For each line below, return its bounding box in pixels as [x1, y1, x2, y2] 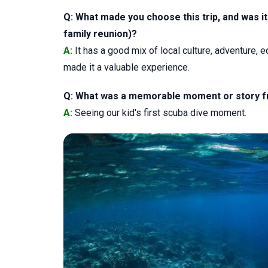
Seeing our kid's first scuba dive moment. [72, 107, 246, 118]
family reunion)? [63, 28, 137, 39]
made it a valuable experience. [63, 62, 190, 73]
